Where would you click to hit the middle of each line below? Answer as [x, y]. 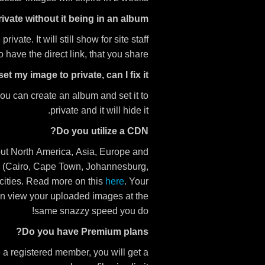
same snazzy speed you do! [91, 211]
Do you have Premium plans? [85, 232]
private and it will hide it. [99, 110]
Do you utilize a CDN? [102, 131]
